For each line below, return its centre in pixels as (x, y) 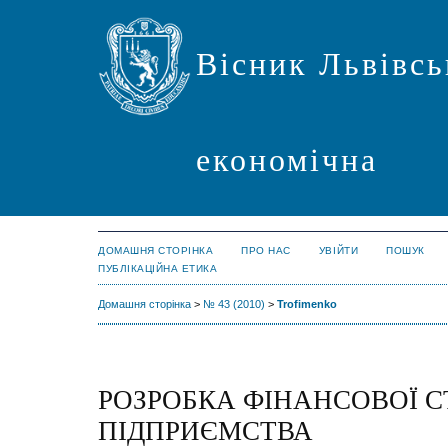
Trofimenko (307, 304)
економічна (287, 160)
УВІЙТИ (338, 250)
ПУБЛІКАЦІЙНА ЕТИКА (158, 268)
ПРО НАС (266, 250)
